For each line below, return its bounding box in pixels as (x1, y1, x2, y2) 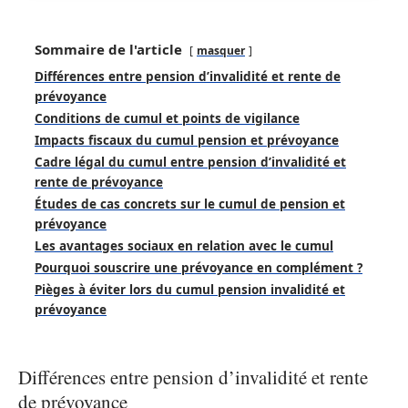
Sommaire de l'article (35, 40, 182, 59)
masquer (197, 43, 245, 59)
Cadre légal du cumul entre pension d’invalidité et (35, 154, 346, 171)
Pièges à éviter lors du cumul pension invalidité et (35, 281, 345, 299)
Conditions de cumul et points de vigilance (35, 110, 300, 127)
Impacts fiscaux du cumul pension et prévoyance (35, 132, 339, 149)
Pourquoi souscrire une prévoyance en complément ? (35, 260, 362, 277)
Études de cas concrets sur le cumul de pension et (35, 196, 345, 213)
